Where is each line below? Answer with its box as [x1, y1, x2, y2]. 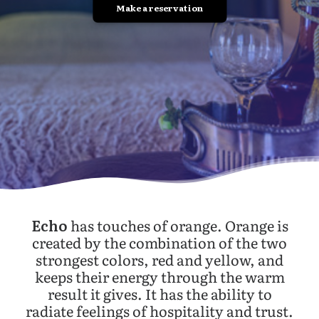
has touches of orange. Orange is [67, 214, 288, 236]
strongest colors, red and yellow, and [36, 249, 283, 270]
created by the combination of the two [32, 231, 287, 253]
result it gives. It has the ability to [47, 283, 272, 304]
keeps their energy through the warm [34, 266, 285, 287]
